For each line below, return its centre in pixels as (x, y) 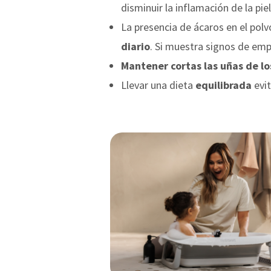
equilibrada (222, 85)
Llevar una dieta (157, 85)
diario (135, 46)
